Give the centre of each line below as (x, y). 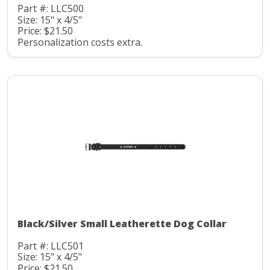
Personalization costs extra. (80, 42)
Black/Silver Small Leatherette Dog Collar (122, 223)
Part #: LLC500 (51, 9)
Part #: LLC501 (51, 246)
